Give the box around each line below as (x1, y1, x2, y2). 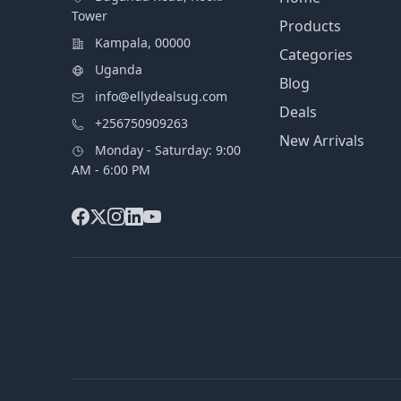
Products (279, 16, 341, 37)
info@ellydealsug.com (95, 88, 227, 106)
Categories (279, 45, 353, 65)
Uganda (95, 61, 142, 79)
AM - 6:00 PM (72, 161, 150, 179)
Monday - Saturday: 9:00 (95, 141, 241, 159)
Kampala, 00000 (95, 34, 191, 52)
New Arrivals (279, 131, 364, 151)
